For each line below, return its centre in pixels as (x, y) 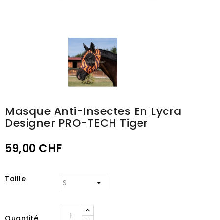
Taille (15, 179)
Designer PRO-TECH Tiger (77, 123)
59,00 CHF (34, 149)
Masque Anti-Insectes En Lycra (93, 111)
